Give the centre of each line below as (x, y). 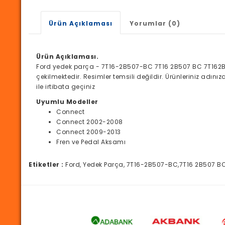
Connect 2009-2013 (89, 132)
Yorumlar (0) (155, 24)
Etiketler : (46, 165)
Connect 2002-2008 (90, 122)
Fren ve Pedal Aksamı (91, 142)
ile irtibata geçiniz (66, 87)
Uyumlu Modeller (67, 102)
